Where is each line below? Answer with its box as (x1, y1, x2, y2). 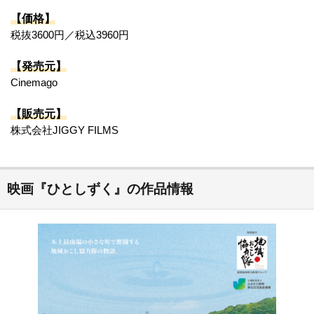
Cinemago (11, 76, 57, 88)
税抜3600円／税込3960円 (11, 29, 129, 41)
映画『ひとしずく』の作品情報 (7, 181, 193, 196)
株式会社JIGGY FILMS (11, 124, 129, 136)
